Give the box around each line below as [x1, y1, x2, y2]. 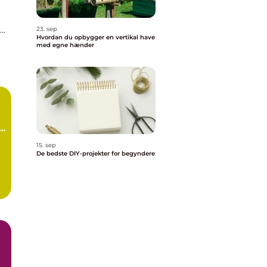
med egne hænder [36, 41, 94, 49]
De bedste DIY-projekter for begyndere [36, 150, 155, 157]
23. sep [36, 25, 57, 33]
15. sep [36, 141, 56, 149]
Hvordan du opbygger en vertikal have [36, 33, 155, 41]
